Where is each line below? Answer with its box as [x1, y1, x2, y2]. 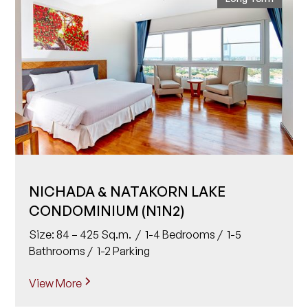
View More [29, 276, 82, 290]
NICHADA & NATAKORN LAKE [29, 183, 226, 201]
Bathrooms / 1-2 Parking [29, 244, 151, 258]
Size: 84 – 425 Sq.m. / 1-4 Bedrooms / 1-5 [29, 228, 242, 242]
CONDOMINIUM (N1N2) [29, 202, 185, 220]
